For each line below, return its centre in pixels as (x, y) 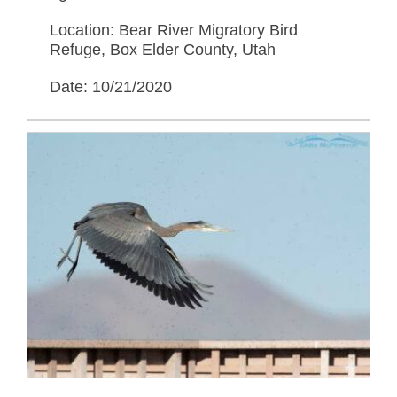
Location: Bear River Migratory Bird (174, 30)
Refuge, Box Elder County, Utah (163, 49)
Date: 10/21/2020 (111, 86)
